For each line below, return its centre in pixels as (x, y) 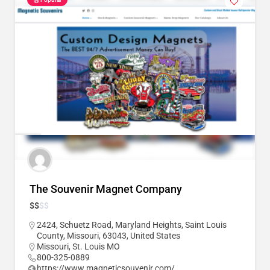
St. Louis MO (96, 247)
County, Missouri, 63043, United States (108, 236)
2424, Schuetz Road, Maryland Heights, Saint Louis (132, 225)
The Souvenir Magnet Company (106, 189)
